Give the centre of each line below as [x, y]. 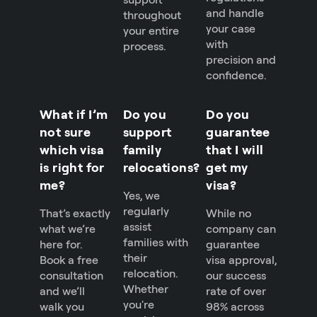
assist [137, 227]
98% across [235, 307]
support [147, 132]
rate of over [236, 291]
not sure [65, 132]
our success [236, 276]
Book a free [69, 260]
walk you [62, 307]
